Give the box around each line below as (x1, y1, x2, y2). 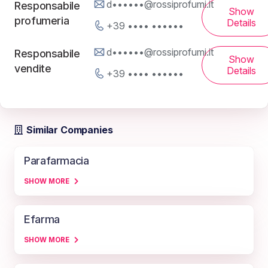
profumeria (14, 14, 69, 28)
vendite (14, 62, 51, 75)
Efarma (24, 213, 60, 226)
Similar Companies (26, 124, 113, 136)
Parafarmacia (24, 154, 89, 167)
